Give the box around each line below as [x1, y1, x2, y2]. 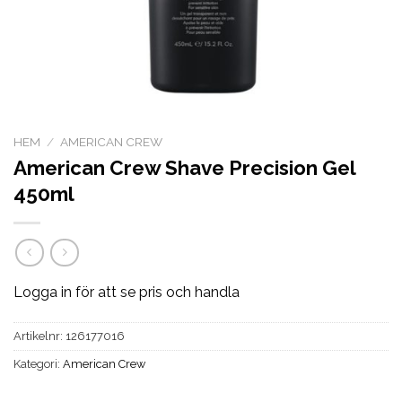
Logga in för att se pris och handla [13, 284, 240, 301]
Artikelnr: [13, 329, 66, 344]
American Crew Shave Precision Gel [13, 155, 355, 179]
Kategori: [13, 357, 63, 371]
